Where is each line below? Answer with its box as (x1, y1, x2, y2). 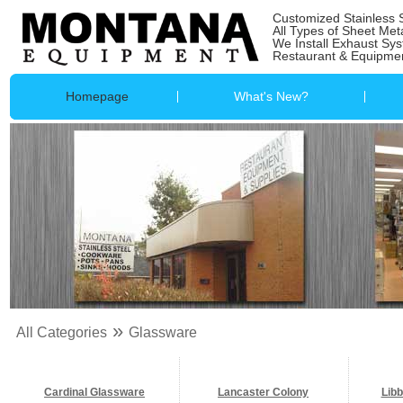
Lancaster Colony (218, 386, 309, 399)
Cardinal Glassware (44, 386, 145, 399)
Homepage (66, 89, 129, 103)
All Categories (15, 325, 107, 340)
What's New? (234, 89, 309, 103)
